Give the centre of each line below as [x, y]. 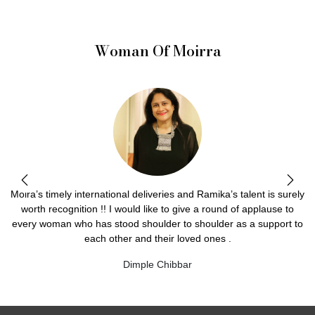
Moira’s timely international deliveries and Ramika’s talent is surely [157, 194]
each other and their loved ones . [157, 239]
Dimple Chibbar [157, 265]
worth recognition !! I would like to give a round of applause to [157, 209]
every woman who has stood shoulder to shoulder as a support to [157, 224]
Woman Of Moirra [157, 51]
